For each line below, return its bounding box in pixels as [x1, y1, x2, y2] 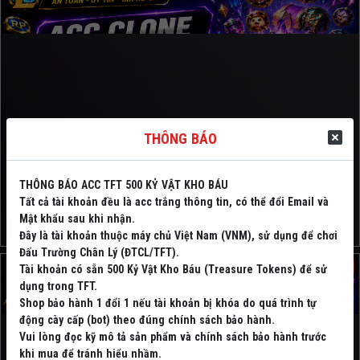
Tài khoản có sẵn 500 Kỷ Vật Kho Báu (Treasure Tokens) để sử [19, 262, 327, 276]
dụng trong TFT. [19, 279, 97, 292]
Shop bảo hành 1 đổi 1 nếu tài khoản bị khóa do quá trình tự [19, 296, 317, 309]
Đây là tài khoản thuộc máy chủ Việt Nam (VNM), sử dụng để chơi [19, 228, 337, 242]
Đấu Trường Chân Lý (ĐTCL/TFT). [19, 245, 179, 259]
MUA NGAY [243, 219, 297, 232]
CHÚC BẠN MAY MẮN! [128, 169, 232, 182]
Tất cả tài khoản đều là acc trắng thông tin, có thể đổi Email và [19, 194, 329, 208]
